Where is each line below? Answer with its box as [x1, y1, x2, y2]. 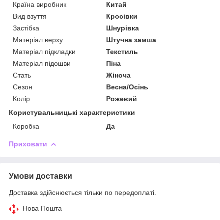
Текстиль [106, 47, 138, 55]
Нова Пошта [23, 204, 62, 212]
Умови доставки [9, 171, 72, 180]
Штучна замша [106, 35, 157, 44]
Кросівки [106, 12, 138, 20]
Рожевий [106, 94, 137, 103]
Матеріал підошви [13, 59, 71, 67]
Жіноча [106, 71, 131, 79]
